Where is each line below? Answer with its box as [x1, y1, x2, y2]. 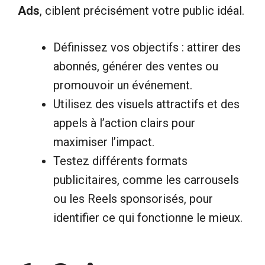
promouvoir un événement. [53, 77, 192, 92]
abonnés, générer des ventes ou [53, 59, 218, 73]
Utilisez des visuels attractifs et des [53, 96, 240, 111]
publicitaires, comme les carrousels [53, 172, 239, 187]
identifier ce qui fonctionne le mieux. [53, 210, 243, 225]
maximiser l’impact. [53, 134, 154, 149]
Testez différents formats [53, 153, 188, 168]
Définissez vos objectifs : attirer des [53, 40, 241, 54]
